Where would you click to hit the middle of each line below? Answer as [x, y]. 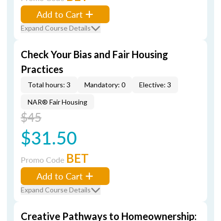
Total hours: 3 [49, 85]
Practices [42, 69]
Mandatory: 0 [105, 85]
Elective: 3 [155, 85]
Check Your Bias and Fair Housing [94, 54]
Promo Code [43, 160]
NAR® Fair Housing [57, 102]
